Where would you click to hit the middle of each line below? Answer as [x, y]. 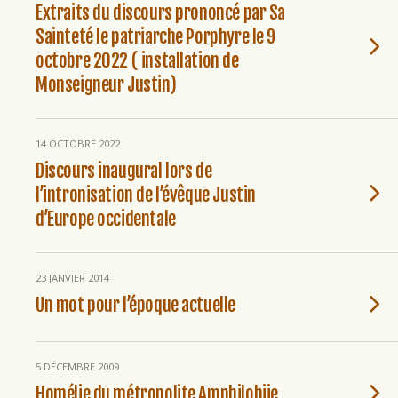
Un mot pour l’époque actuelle [135, 305]
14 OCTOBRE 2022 [78, 143]
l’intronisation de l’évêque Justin [146, 195]
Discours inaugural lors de [124, 171]
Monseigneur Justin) [106, 84]
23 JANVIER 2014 [72, 278]
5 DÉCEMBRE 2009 [77, 366]
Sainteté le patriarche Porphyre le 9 [156, 36]
